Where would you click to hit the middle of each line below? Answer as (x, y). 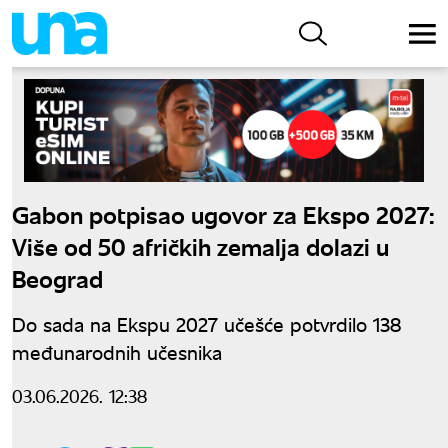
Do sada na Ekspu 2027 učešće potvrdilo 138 (206, 323)
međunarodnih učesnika (117, 351)
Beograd (57, 277)
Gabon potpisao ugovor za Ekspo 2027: (223, 213)
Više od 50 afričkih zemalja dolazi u (200, 245)
